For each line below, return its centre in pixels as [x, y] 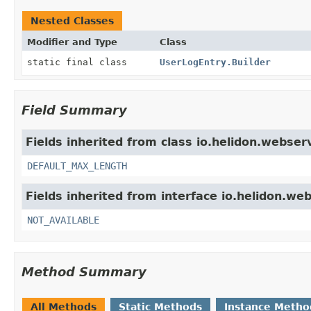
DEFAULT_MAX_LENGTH [77, 166]
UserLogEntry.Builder [215, 62]
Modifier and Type [72, 42]
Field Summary [74, 110]
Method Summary [84, 271]
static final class [80, 62]
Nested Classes [72, 20]
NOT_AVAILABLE [63, 220]
